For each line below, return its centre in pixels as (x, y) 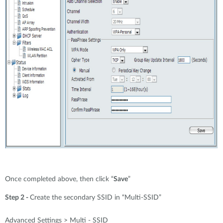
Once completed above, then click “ (59, 179)
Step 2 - (17, 198)
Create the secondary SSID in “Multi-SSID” (96, 198)
